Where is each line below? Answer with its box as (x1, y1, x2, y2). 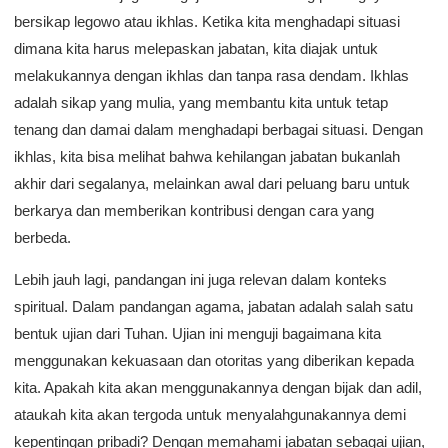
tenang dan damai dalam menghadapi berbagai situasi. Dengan (14, 121, 423, 138)
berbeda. (14, 229, 71, 246)
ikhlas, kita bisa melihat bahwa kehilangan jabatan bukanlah (14, 148, 400, 165)
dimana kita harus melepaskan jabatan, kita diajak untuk (14, 40, 378, 57)
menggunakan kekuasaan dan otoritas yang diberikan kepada (14, 352, 414, 369)
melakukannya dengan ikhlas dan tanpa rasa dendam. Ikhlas (14, 67, 409, 84)
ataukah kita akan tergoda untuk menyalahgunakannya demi (14, 406, 406, 423)
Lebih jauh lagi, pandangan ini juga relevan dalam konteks (14, 271, 387, 288)
